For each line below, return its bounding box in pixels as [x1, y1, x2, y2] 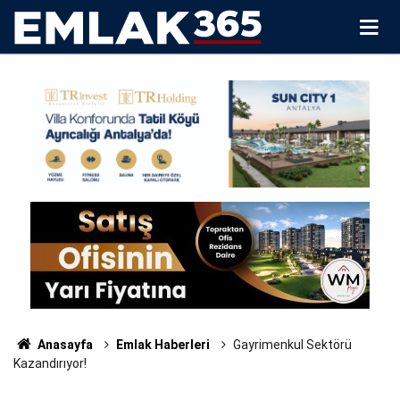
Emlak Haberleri [115, 337, 210, 352]
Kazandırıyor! [13, 356, 87, 371]
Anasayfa [34, 337, 93, 352]
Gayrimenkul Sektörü [232, 337, 352, 352]
